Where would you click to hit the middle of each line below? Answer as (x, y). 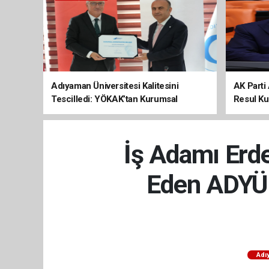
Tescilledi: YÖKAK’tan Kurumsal (115, 99)
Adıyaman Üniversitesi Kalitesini (115, 86)
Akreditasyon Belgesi (94, 112)
